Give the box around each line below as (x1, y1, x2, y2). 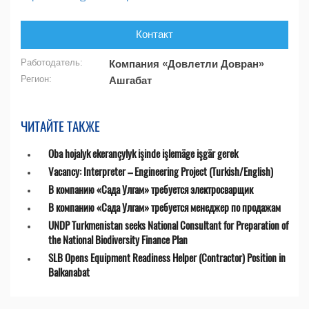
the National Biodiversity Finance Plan (48, 232, 188, 247)
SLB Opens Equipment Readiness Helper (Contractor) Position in (48, 250, 286, 265)
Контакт (136, 29, 173, 40)
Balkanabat (48, 264, 90, 279)
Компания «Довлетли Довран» (109, 59, 264, 70)
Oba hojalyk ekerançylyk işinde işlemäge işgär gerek (48, 146, 238, 161)
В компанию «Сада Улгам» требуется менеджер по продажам (48, 199, 281, 215)
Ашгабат (109, 75, 152, 86)
